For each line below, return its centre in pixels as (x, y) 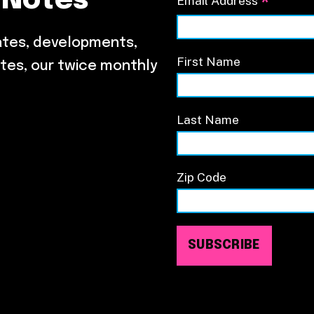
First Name (209, 61)
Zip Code (202, 177)
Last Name (208, 119)
